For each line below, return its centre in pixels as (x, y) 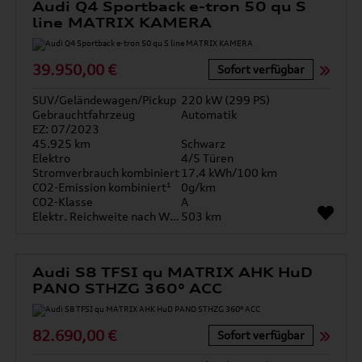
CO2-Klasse (63, 202)
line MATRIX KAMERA (122, 23)
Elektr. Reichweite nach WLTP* (175, 216)
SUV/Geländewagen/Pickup (105, 100)
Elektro (52, 158)
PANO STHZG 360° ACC (127, 288)
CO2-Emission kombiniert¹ (102, 187)
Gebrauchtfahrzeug (84, 114)
